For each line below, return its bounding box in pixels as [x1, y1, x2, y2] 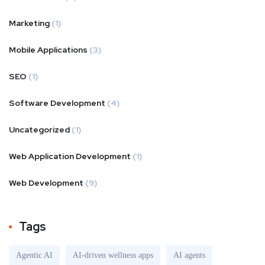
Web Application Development [9, 151, 131, 161]
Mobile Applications [9, 44, 88, 55]
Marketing [9, 18, 50, 28]
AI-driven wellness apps [73, 251, 153, 260]
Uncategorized [9, 124, 70, 135]
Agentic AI [16, 251, 53, 260]
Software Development [9, 98, 105, 108]
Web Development [9, 177, 83, 188]
